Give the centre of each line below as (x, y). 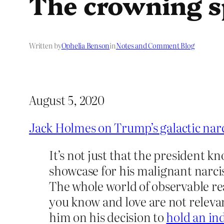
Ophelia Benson (85, 46)
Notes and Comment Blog (155, 46)
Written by (45, 46)
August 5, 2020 (67, 100)
